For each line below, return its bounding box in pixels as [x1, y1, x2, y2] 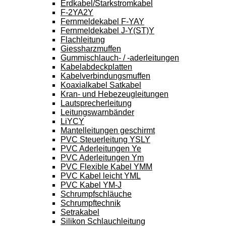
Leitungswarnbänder [61, 108, 134, 117]
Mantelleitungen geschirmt [61, 126, 155, 135]
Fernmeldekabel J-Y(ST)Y [61, 26, 154, 35]
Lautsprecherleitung [61, 99, 132, 107]
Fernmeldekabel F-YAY [61, 17, 144, 26]
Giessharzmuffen [61, 44, 121, 53]
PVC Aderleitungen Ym [61, 153, 144, 162]
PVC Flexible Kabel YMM [61, 162, 152, 171]
